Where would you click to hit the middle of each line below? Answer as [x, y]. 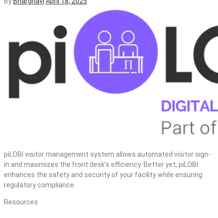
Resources [21, 202]
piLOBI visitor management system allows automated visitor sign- [107, 154]
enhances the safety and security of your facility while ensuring [103, 174]
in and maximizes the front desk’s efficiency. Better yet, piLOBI [101, 164]
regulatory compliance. [40, 185]
